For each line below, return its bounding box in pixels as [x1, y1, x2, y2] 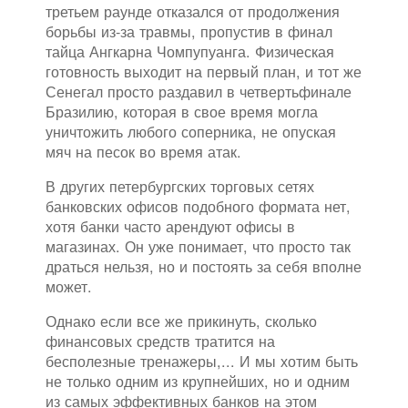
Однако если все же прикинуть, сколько [46, 310, 317, 332]
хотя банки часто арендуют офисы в [46, 215, 295, 238]
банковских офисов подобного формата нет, [46, 195, 351, 218]
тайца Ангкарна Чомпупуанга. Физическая [46, 40, 334, 63]
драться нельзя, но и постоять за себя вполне [46, 255, 362, 278]
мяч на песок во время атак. [46, 140, 241, 163]
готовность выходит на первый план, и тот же [46, 60, 362, 83]
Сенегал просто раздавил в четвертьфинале [46, 80, 352, 103]
